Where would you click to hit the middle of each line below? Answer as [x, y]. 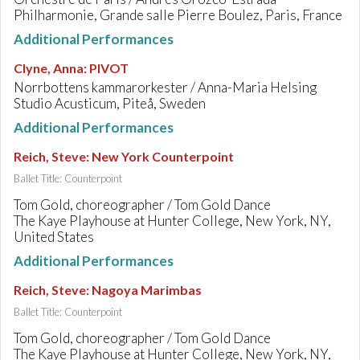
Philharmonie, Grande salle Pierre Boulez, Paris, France [178, 15]
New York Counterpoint [163, 156]
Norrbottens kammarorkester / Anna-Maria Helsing [165, 87]
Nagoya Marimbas [147, 290]
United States [54, 237]
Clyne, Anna [49, 68]
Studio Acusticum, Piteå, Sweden [110, 103]
